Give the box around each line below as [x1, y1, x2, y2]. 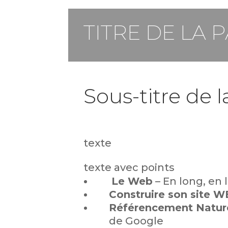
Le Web [111, 175, 153, 187]
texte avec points [83, 161, 175, 174]
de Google [109, 214, 164, 227]
